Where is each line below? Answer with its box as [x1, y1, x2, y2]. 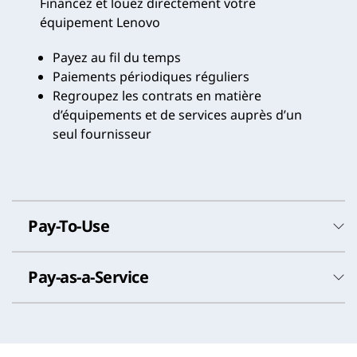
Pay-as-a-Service [28, 265, 148, 288]
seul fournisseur [53, 124, 151, 143]
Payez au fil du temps [53, 48, 181, 66]
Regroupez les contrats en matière [53, 86, 261, 104]
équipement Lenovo [40, 13, 160, 31]
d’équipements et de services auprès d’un [53, 105, 302, 124]
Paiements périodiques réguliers [53, 67, 249, 85]
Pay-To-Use [28, 214, 109, 237]
